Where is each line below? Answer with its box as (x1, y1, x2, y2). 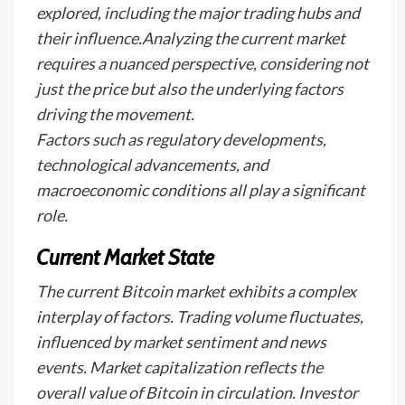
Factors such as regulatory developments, (36, 129, 326, 149)
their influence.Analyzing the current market (36, 28, 345, 48)
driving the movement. (36, 104, 194, 124)
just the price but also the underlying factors (36, 79, 344, 99)
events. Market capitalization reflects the (36, 357, 323, 377)
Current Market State (36, 244, 214, 270)
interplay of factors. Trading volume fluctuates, (36, 306, 363, 326)
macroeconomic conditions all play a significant (36, 180, 365, 200)
